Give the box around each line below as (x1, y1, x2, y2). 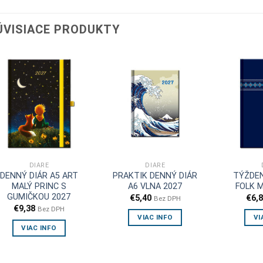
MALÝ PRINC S (11, 181, 66, 192)
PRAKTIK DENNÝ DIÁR (113, 171, 198, 181)
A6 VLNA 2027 (128, 181, 183, 192)
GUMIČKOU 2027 (7, 192, 71, 203)
